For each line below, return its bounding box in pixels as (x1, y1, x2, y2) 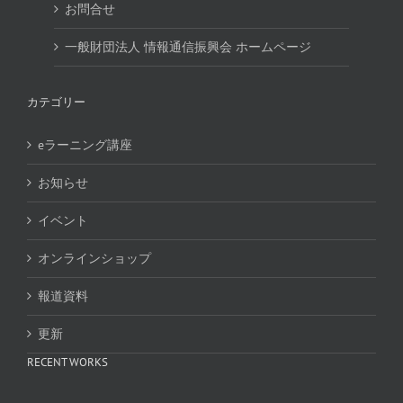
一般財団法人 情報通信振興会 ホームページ (65, 39, 311, 56)
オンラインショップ (38, 250, 151, 267)
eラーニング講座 (38, 137, 132, 154)
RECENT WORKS (27, 354, 108, 371)
